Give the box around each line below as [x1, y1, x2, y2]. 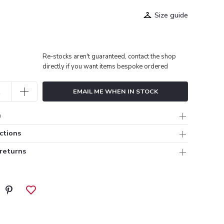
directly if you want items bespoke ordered [42, 61, 168, 71]
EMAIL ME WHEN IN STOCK [72, 86, 158, 95]
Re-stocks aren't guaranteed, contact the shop [42, 51, 176, 61]
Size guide [154, 9, 188, 20]
